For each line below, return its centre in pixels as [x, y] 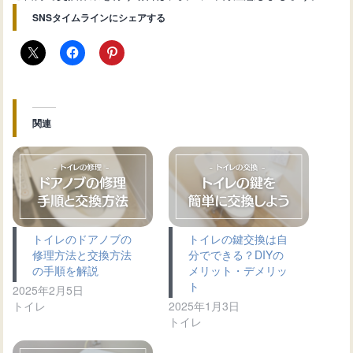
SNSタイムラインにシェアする [99, 18]
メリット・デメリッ [238, 270]
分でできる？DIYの [236, 254]
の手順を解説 [66, 270]
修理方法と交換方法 [82, 254]
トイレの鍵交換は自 [238, 238]
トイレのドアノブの [82, 238]
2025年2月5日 [48, 290]
